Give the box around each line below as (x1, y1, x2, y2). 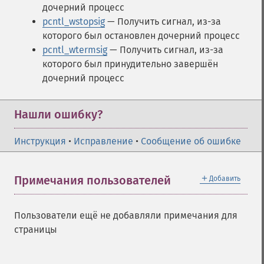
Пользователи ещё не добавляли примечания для (14, 210, 237, 221)
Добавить (209, 174, 240, 183)
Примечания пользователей (14, 173, 171, 187)
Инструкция (14, 136, 66, 147)
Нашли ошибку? (14, 107, 103, 121)
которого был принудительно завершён (42, 58, 218, 70)
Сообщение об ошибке (141, 136, 241, 147)
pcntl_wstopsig (42, 16, 105, 27)
